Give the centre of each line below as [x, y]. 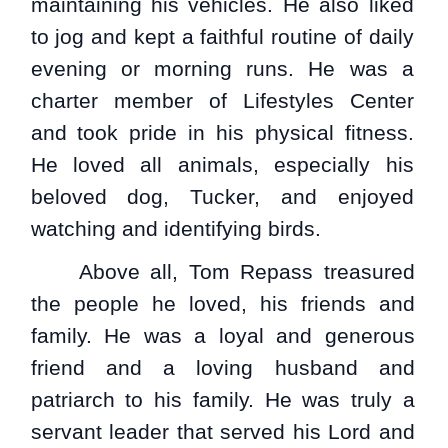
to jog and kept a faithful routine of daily [222, 37]
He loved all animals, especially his [222, 165]
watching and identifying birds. [175, 229]
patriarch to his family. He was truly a [222, 399]
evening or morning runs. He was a [222, 69]
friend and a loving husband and [222, 367]
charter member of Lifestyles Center [222, 101]
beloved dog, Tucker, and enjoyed [222, 197]
